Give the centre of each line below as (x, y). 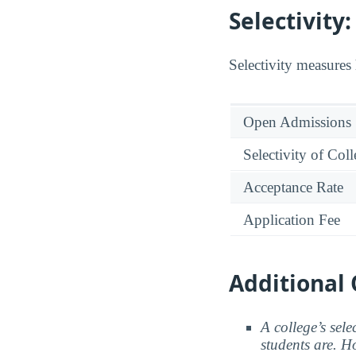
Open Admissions (297, 122)
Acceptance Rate (293, 188)
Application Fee (292, 220)
